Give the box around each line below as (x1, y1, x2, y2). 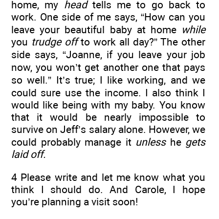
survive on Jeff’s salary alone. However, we (11, 123, 205, 136)
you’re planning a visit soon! (11, 195, 138, 208)
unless (135, 136, 166, 149)
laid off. (11, 148, 46, 161)
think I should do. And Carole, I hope (11, 183, 205, 196)
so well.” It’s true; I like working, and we (11, 74, 205, 87)
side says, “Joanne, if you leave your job (11, 48, 205, 61)
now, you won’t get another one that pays (11, 61, 205, 74)
